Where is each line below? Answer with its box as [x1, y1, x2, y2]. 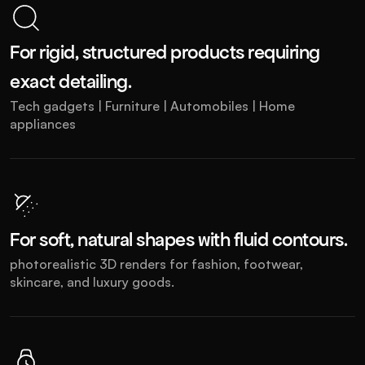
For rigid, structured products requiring [10, 41, 320, 64]
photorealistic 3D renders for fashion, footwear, [10, 256, 303, 272]
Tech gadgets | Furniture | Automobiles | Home [10, 98, 295, 114]
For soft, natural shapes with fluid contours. [10, 228, 348, 252]
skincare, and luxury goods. [10, 274, 174, 290]
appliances [10, 116, 76, 132]
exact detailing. [10, 70, 132, 94]
